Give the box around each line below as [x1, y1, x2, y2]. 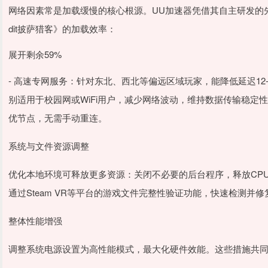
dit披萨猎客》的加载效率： [8, 22, 116, 35]
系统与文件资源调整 [8, 139, 89, 152]
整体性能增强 [8, 214, 62, 227]
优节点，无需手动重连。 [8, 111, 107, 124]
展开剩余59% [8, 48, 62, 60]
